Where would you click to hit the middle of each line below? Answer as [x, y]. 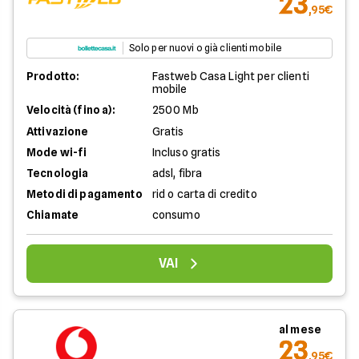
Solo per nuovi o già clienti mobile [205, 48]
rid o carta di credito [204, 194]
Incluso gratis [186, 152]
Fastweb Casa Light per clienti [230, 76]
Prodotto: [53, 76]
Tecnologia [58, 173]
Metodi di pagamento [85, 194]
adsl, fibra [177, 173]
